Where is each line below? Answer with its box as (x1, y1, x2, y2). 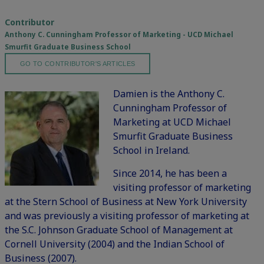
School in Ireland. (113, 144, 190, 157)
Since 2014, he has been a (113, 167, 227, 180)
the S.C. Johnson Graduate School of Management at (5, 223, 233, 237)
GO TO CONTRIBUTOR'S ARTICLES (20, 60, 136, 68)
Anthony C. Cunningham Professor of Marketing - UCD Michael (5, 30, 233, 39)
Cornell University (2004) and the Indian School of (5, 237, 225, 251)
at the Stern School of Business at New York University (5, 195, 247, 209)
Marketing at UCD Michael (113, 115, 231, 129)
